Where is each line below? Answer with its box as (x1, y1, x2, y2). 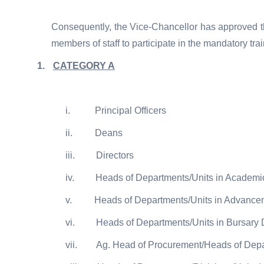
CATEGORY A (53, 61, 115, 71)
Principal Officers (95, 105, 166, 116)
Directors (96, 150, 134, 161)
